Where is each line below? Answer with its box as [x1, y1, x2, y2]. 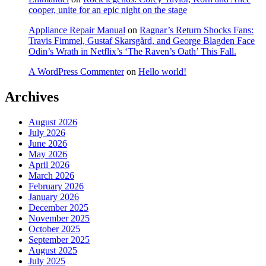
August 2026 [28, 116, 77, 127]
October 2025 [28, 223, 80, 234]
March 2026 [28, 170, 74, 180]
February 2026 [28, 180, 84, 191]
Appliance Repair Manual [28, 24, 125, 35]
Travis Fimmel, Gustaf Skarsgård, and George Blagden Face [28, 35, 255, 46]
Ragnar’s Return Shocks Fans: [140, 24, 254, 35]
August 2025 [28, 245, 77, 255]
